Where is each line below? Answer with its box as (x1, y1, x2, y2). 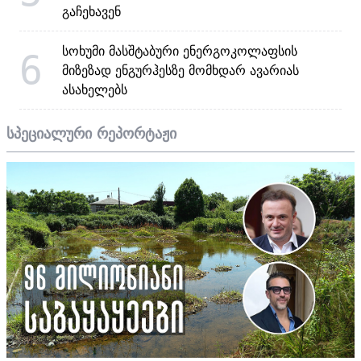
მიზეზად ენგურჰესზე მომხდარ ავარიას (62, 58, 299, 81)
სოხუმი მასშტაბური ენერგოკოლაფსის (62, 39, 297, 62)
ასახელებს (62, 77, 127, 101)
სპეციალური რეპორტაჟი (6, 120, 176, 146)
